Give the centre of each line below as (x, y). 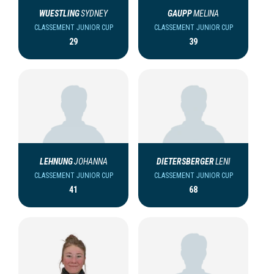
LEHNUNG (56, 161)
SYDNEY (94, 13)
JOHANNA (91, 161)
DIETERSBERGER (185, 161)
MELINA (206, 13)
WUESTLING (59, 13)
